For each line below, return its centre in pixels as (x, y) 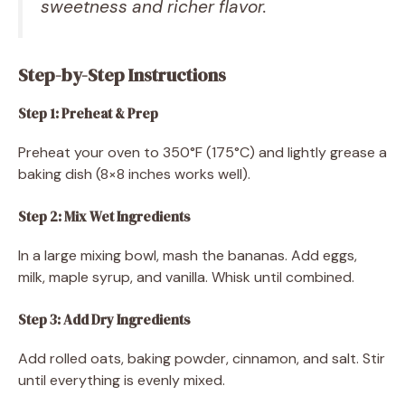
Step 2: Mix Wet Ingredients (104, 216)
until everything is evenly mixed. (122, 380)
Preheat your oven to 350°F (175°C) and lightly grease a (202, 152)
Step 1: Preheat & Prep (88, 113)
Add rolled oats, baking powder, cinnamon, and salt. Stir (202, 358)
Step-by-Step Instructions (122, 75)
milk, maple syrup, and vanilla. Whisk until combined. (186, 277)
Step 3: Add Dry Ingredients (104, 319)
